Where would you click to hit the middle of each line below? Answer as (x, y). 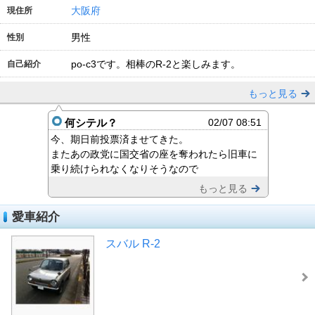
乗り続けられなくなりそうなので (124, 169)
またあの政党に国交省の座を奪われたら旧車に (154, 154)
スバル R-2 (133, 244)
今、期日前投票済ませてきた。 (119, 140)
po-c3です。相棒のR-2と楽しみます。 (157, 64)
